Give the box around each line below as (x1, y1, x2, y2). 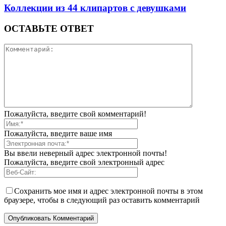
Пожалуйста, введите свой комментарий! (4, 109, 146, 118)
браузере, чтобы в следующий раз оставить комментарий (4, 195, 200, 204)
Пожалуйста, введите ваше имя (4, 129, 112, 138)
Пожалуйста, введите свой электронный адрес (4, 157, 164, 166)
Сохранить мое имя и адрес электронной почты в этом (14, 186, 203, 195)
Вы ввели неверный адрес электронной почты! (4, 148, 167, 157)
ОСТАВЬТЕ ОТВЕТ (4, 23, 94, 34)
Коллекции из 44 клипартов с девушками (4, 3, 186, 14)
